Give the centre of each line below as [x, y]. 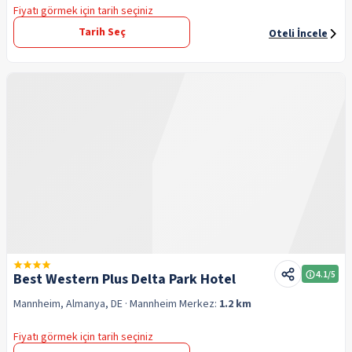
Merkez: [199, 304]
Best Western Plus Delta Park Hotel [125, 279]
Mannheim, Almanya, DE [68, 304]
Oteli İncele [298, 34]
